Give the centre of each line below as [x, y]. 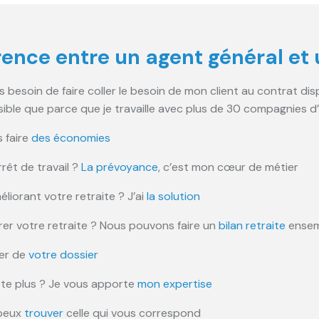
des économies [71, 137]
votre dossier [63, 254]
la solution [173, 196]
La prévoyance [120, 167]
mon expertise [175, 283]
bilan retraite [252, 225]
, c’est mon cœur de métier [228, 167]
